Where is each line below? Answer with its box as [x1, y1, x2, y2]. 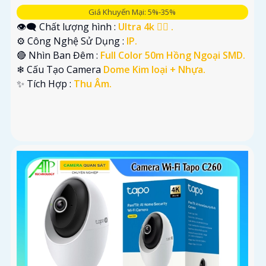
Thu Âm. [74, 77, 112, 91]
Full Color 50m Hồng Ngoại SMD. [100, 49, 245, 62]
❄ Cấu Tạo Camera [17, 63, 103, 77]
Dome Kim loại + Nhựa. [103, 63, 205, 77]
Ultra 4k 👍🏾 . [118, 20, 173, 34]
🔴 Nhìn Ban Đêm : [17, 49, 100, 62]
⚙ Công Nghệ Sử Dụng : [17, 34, 126, 48]
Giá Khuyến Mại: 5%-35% [88, 7, 176, 18]
